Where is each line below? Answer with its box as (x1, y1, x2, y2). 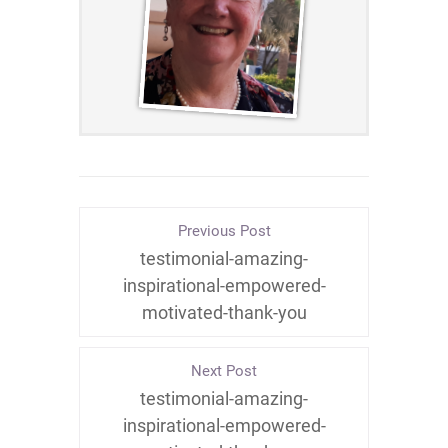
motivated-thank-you (141, 302, 307, 324)
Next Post (191, 362, 257, 381)
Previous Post (177, 222, 271, 241)
